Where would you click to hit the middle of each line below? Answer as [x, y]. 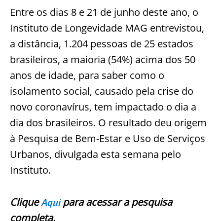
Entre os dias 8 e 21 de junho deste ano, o [104, 12]
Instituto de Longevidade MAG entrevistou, [107, 28]
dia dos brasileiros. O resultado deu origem [108, 122]
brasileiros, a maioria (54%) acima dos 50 [103, 59]
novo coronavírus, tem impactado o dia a [103, 107]
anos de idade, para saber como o [87, 75]
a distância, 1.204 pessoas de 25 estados [102, 43]
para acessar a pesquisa [116, 202]
